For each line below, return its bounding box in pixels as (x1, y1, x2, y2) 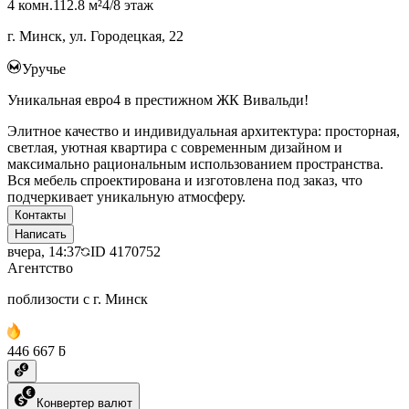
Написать (15, 226, 67, 241)
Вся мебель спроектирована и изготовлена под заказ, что (7, 172, 362, 188)
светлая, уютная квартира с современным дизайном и (7, 139, 342, 155)
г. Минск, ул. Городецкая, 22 (7, 27, 184, 44)
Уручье (22, 60, 66, 77)
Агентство (7, 259, 73, 276)
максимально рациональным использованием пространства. (7, 155, 383, 172)
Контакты (15, 207, 66, 222)
